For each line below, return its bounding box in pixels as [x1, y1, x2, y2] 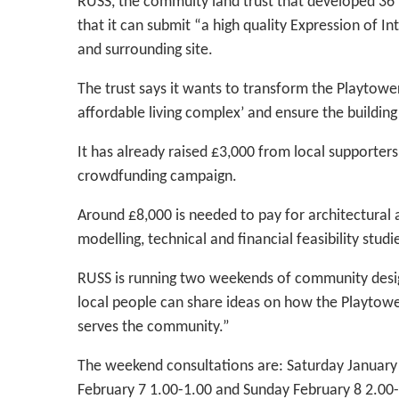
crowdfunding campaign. [77, 168, 237, 186]
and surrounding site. [77, 42, 213, 60]
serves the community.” [77, 319, 230, 337]
